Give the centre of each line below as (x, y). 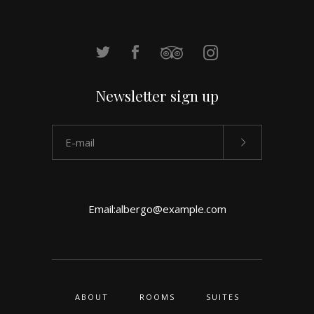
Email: (102, 209)
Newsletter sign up (157, 95)
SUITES (223, 297)
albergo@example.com (171, 209)
